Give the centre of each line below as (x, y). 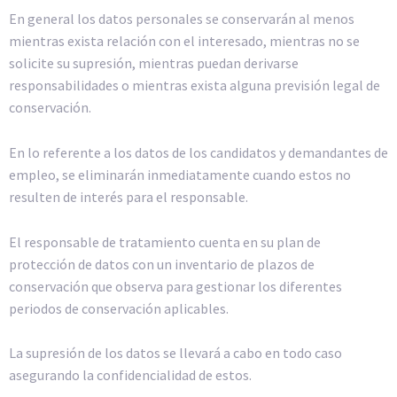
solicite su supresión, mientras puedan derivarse (154, 63)
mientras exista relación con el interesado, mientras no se (184, 41)
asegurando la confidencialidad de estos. (130, 375)
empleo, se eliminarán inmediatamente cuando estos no (180, 174)
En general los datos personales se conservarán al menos (182, 19)
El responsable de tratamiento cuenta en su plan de (165, 241)
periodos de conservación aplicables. (119, 308)
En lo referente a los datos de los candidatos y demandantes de (198, 152)
